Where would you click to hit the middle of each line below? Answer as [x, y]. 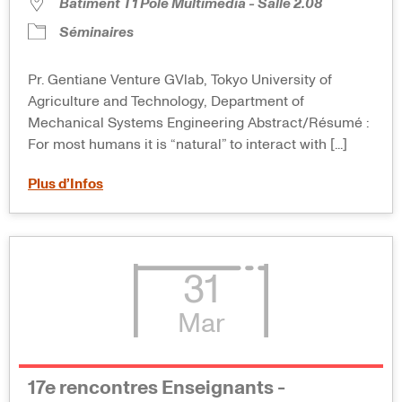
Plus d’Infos [66, 184]
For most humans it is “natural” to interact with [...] [188, 144]
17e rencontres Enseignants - [157, 389]
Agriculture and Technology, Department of [166, 101]
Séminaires [96, 32]
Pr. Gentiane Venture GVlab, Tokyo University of [180, 79]
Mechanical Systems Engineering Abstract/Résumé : [198, 122]
